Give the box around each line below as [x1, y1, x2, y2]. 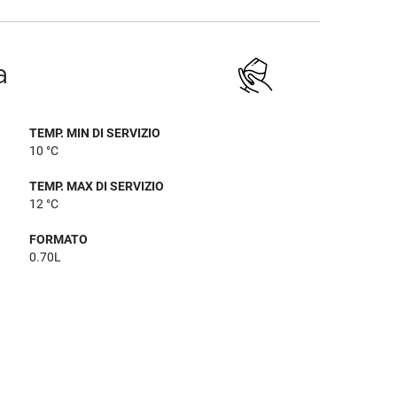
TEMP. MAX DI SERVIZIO [29, 179, 165, 193]
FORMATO [29, 232, 89, 246]
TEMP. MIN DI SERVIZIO [29, 126, 161, 140]
